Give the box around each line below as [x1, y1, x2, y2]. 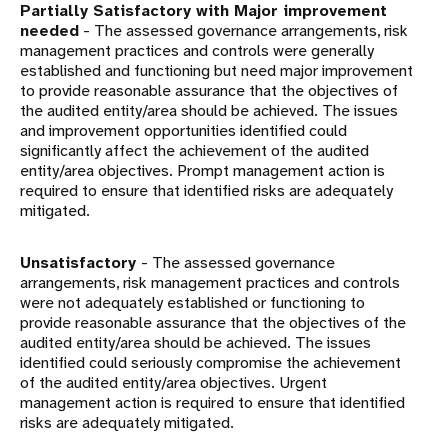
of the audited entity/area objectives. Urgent [20, 372, 327, 394]
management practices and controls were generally [20, 40, 374, 62]
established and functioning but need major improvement [20, 60, 413, 82]
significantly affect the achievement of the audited [20, 140, 369, 162]
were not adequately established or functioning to [20, 292, 365, 314]
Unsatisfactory [20, 252, 141, 274]
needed [20, 20, 79, 42]
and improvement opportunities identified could [20, 120, 347, 142]
